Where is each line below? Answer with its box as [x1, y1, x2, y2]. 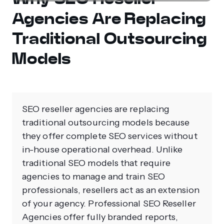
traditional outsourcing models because [22, 117, 190, 128]
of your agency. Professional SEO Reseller [22, 198, 196, 209]
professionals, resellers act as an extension [22, 184, 199, 196]
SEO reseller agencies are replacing [22, 103, 170, 115]
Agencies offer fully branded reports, [22, 211, 178, 223]
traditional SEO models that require [22, 157, 171, 169]
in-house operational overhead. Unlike [22, 144, 183, 155]
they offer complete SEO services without [22, 130, 197, 142]
